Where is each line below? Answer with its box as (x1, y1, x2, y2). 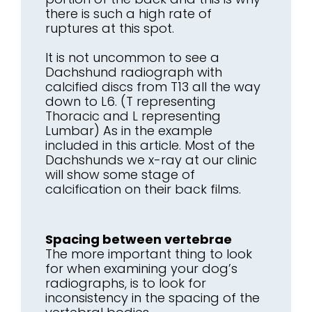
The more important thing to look (45, 244, 252, 263)
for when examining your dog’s (45, 259, 237, 277)
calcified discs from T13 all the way (45, 77, 260, 95)
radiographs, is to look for (45, 274, 206, 292)
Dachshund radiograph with (45, 63, 222, 81)
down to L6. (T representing (45, 92, 216, 110)
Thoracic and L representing (45, 107, 221, 125)
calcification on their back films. (45, 180, 241, 198)
